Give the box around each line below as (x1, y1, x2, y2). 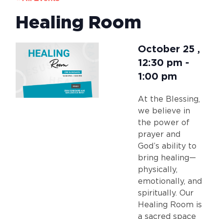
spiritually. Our (137, 189, 194, 197)
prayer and (137, 131, 180, 138)
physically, (137, 166, 177, 174)
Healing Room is (137, 201, 202, 209)
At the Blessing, (137, 95, 200, 103)
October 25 (137, 44, 195, 54)
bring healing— (137, 154, 196, 162)
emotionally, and (137, 177, 202, 185)
